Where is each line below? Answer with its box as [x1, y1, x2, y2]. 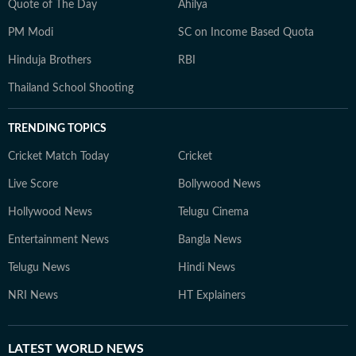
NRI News [8, 290, 58, 301]
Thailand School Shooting [8, 83, 133, 94]
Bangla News [178, 234, 242, 246]
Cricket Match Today [8, 151, 109, 162]
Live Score [8, 179, 58, 190]
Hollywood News [8, 207, 92, 218]
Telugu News [8, 262, 70, 273]
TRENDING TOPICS [8, 123, 106, 134]
